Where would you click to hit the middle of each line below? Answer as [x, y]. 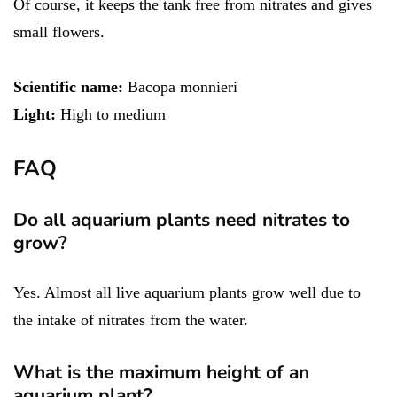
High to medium [113, 114]
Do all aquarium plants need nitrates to [182, 219]
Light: [37, 114]
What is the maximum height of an [161, 372]
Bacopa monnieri [180, 86]
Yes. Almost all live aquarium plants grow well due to [187, 292]
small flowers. [61, 31]
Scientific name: [68, 86]
